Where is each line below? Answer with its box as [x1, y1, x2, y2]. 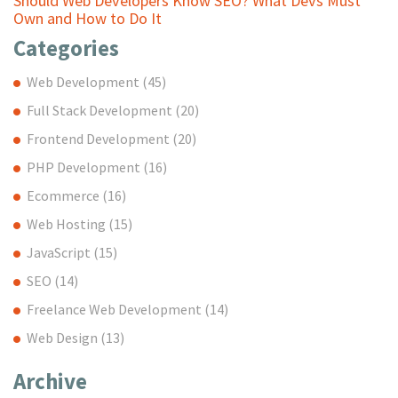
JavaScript [27, 243, 93, 261]
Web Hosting [27, 214, 108, 233]
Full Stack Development [27, 100, 175, 119]
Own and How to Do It [13, 8, 162, 29]
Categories [13, 34, 119, 63]
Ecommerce [27, 186, 102, 204]
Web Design [27, 328, 100, 346]
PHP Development [27, 157, 143, 176]
